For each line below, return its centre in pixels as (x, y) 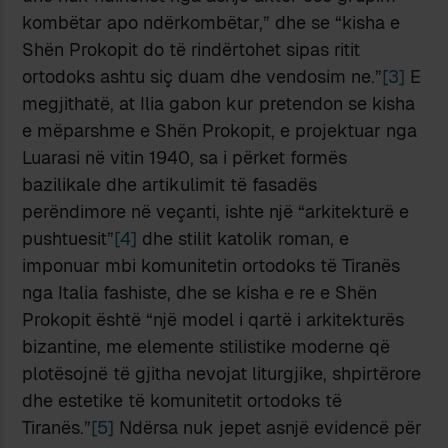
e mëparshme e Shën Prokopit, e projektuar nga (220, 130)
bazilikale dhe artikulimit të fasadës (170, 184)
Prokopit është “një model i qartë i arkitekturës (213, 319)
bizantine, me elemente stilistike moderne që (206, 346)
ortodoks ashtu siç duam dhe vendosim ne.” (202, 76)
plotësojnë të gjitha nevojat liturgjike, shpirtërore (222, 373)
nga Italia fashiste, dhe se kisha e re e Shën (200, 292)
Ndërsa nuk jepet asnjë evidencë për (268, 427)
